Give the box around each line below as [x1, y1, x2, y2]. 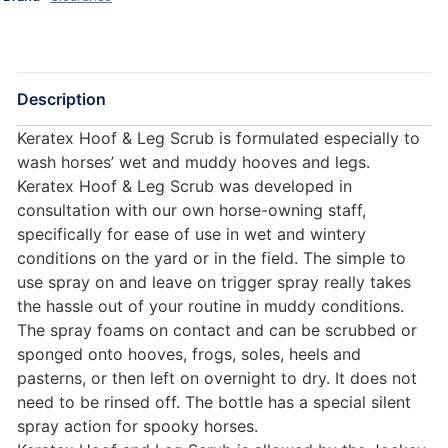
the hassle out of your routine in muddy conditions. [17, 295, 404, 316]
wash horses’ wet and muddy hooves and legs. [17, 151, 370, 172]
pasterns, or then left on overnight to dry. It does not [17, 367, 417, 388]
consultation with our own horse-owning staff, [17, 199, 366, 220]
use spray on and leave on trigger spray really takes [17, 271, 411, 292]
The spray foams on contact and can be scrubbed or [17, 319, 417, 340]
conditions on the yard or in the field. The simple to [17, 247, 406, 268]
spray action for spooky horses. [17, 415, 258, 436]
